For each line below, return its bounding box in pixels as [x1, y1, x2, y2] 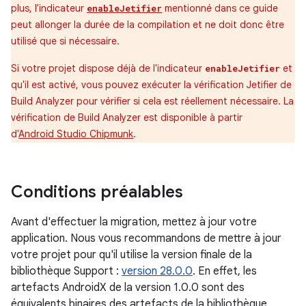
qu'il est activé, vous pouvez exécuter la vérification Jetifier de [11, 79, 292, 91]
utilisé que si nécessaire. [11, 35, 120, 47]
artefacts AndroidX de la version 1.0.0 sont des [11, 281, 245, 294]
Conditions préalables [11, 182, 183, 202]
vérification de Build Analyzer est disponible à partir [11, 111, 242, 124]
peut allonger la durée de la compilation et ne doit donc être [11, 18, 284, 31]
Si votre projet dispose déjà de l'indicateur [11, 62, 205, 74]
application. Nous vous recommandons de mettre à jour [11, 232, 281, 245]
